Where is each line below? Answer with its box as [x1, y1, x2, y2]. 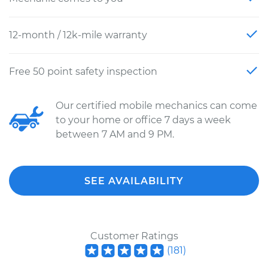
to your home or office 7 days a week [56, 114, 231, 126]
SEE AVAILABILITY [84, 175, 184, 187]
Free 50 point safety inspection [9, 66, 157, 77]
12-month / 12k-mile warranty [9, 29, 147, 41]
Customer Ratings [90, 230, 178, 242]
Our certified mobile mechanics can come [56, 100, 257, 111]
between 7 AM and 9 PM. [56, 129, 174, 140]
